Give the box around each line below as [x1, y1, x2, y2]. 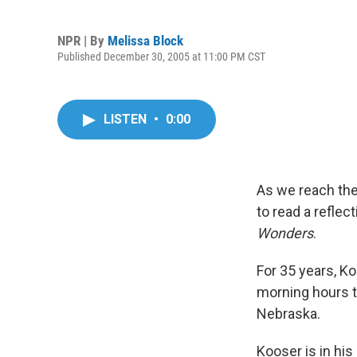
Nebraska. [257, 305, 320, 322]
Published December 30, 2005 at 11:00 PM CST [57, 49, 265, 63]
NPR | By [57, 32, 108, 49]
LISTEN [104, 112, 150, 127]
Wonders [257, 225, 313, 241]
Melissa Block [108, 32, 183, 49]
